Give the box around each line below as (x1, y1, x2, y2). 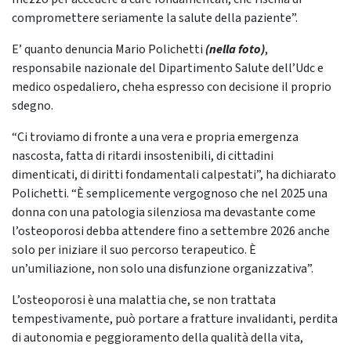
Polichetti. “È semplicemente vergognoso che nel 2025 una (12, 185, 327, 203)
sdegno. (12, 97, 53, 115)
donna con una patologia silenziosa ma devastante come (12, 204, 316, 222)
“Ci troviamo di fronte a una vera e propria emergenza (12, 128, 299, 147)
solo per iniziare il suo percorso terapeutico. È (12, 241, 256, 259)
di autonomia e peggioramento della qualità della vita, (12, 329, 303, 347)
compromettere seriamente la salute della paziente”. (12, 9, 298, 27)
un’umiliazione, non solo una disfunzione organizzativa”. (12, 260, 313, 278)
